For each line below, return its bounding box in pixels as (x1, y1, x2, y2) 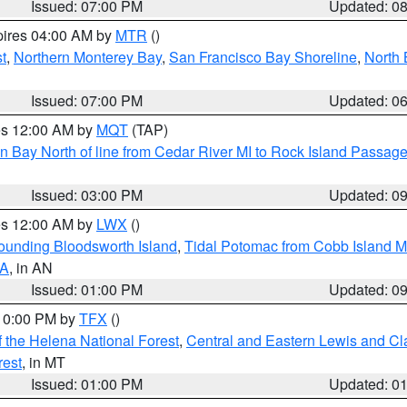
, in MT (22, 352, 65, 372)
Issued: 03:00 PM (31, 184, 144, 205)
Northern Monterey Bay (14, 46, 162, 67)
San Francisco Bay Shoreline (169, 46, 357, 67)
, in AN (9, 257, 53, 278)
